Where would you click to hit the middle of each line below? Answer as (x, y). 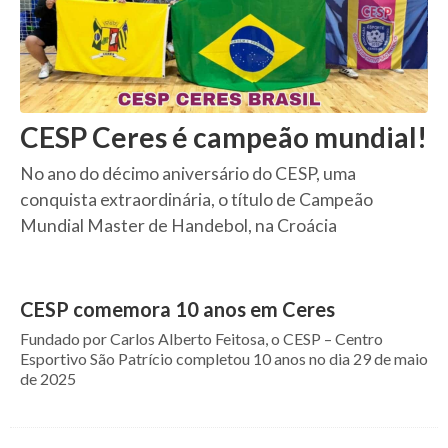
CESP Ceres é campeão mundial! (223, 137)
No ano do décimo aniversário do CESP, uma (188, 173)
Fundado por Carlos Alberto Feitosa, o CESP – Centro (201, 338)
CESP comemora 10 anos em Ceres (177, 309)
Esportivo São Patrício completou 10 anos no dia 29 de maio (224, 358)
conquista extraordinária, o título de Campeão (196, 199)
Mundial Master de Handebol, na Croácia (178, 225)
